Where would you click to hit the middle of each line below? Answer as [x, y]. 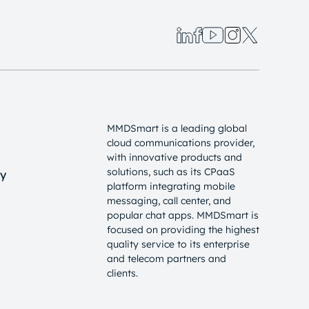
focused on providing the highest [183, 230]
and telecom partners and [166, 259]
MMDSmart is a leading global [177, 128]
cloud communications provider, [180, 143]
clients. [122, 273]
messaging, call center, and [169, 201]
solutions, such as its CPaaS [171, 172]
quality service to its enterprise [178, 244]
